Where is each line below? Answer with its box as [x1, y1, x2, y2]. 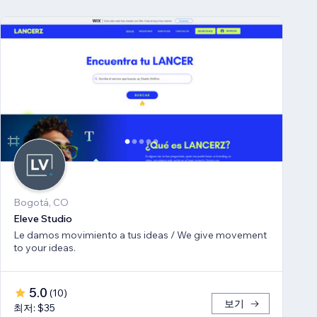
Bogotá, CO [13, 196, 69, 209]
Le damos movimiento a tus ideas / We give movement [13, 229, 267, 242]
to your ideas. [13, 241, 76, 255]
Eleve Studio [13, 212, 72, 226]
